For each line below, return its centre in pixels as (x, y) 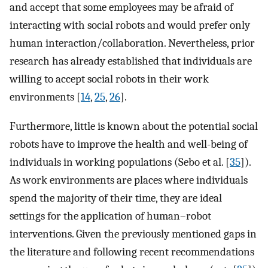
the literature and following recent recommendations (132, 252)
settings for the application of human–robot (110, 216)
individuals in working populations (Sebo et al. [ (120, 162)
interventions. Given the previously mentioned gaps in (133, 234)
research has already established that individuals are (131, 61)
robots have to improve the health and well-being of (129, 144)
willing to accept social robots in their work (109, 79)
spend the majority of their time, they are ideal (116, 198)
